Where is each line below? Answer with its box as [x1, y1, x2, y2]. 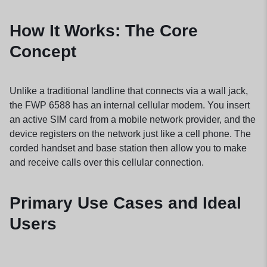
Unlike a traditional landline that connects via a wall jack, [10, 86, 248, 97]
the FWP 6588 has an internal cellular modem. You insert [10, 100, 250, 111]
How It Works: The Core [10, 21, 198, 41]
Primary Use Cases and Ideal [10, 193, 241, 212]
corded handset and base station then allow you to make [10, 143, 247, 154]
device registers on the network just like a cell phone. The [10, 129, 251, 139]
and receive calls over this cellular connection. [10, 157, 204, 168]
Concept [10, 42, 76, 61]
